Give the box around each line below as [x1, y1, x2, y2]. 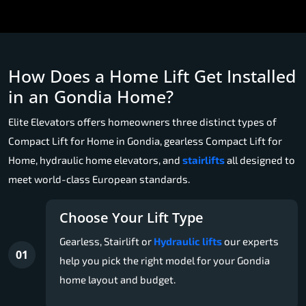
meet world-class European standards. [8, 172, 190, 185]
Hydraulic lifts [154, 234, 222, 247]
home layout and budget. [59, 273, 176, 286]
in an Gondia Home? [8, 84, 173, 108]
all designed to [225, 153, 295, 166]
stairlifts [182, 153, 225, 166]
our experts [222, 234, 279, 247]
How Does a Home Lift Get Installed [8, 64, 296, 87]
